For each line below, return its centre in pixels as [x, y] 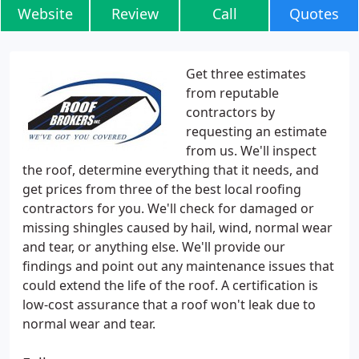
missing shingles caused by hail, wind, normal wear [177, 228]
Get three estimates [246, 74]
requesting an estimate [256, 131]
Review [135, 14]
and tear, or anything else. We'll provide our [154, 247]
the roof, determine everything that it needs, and [171, 170]
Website [45, 14]
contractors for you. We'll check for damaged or [168, 208]
